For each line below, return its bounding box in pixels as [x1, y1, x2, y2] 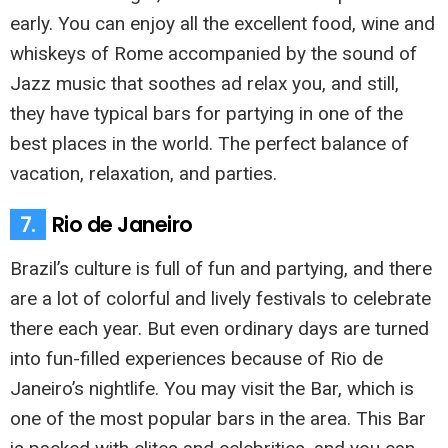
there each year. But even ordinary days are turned [10, 317, 429, 341]
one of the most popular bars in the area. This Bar [10, 407, 426, 431]
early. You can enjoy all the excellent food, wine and [10, 12, 435, 36]
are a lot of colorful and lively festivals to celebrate [10, 287, 431, 311]
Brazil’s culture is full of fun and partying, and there [10, 257, 432, 281]
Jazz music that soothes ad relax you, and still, [10, 72, 399, 96]
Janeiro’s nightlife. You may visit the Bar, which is [10, 377, 414, 401]
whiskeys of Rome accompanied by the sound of [10, 42, 417, 66]
